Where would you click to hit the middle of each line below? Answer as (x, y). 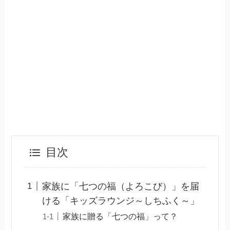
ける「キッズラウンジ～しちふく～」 (120, 200)
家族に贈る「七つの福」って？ (120, 216)
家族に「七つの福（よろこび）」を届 (120, 186)
